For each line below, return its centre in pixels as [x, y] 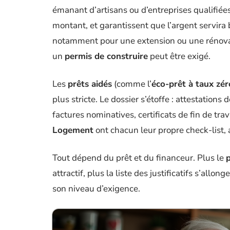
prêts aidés [90, 84]
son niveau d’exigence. [96, 189]
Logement [73, 130]
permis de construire [106, 56]
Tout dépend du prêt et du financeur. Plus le [139, 158]
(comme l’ [132, 84]
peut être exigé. [179, 56]
